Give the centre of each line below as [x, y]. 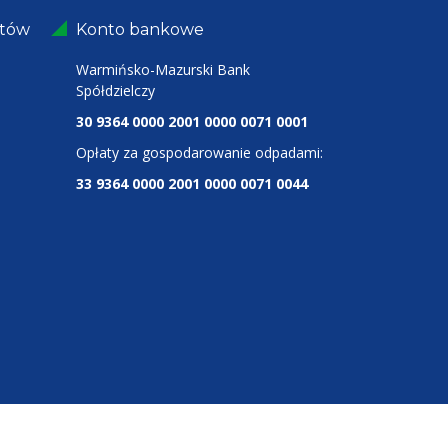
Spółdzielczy [115, 90]
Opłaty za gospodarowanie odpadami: [199, 152]
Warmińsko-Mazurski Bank [163, 69]
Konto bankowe [140, 29]
